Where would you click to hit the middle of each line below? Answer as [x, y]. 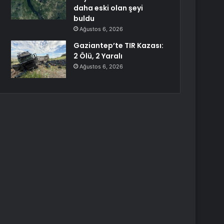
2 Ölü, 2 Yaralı [98, 56]
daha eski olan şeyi [108, 8]
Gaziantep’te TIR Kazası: [119, 45]
